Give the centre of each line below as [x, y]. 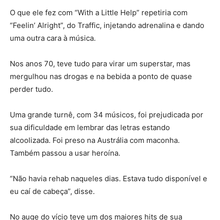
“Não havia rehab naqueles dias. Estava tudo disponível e [109, 179]
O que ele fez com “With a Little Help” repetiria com [99, 13]
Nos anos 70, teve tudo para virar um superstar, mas [100, 64]
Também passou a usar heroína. [65, 153]
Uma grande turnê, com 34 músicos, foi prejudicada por [107, 115]
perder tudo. [31, 89]
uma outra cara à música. [53, 38]
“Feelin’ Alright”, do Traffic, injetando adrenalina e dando [107, 26]
